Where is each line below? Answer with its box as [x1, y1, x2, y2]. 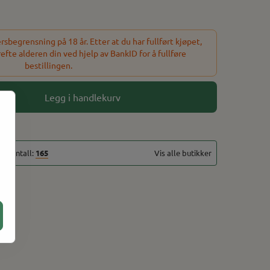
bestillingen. [24, 59, 72, 71]
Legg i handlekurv [44, 90, 121, 103]
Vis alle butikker [154, 147, 212, 158]
